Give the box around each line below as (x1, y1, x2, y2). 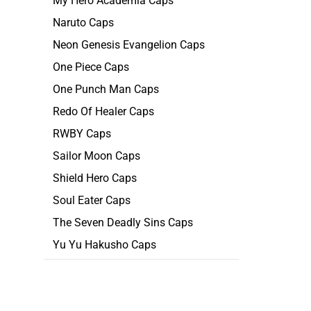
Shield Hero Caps (53, 171, 137, 185)
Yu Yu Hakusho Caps (53, 238, 156, 251)
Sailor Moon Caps (53, 149, 140, 162)
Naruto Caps (53, 16, 114, 29)
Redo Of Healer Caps (53, 105, 154, 118)
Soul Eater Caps (53, 194, 131, 207)
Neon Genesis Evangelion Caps (53, 38, 205, 51)
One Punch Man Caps (53, 83, 159, 96)
